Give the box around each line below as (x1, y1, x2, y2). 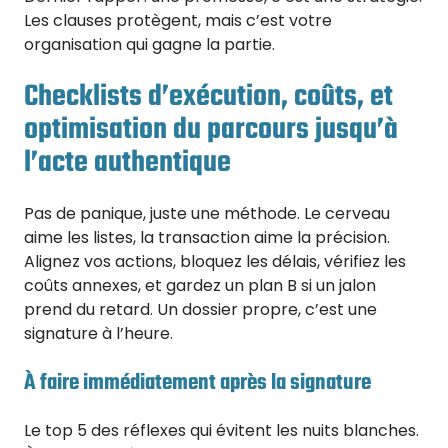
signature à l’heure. (24, 322, 173, 346)
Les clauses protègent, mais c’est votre (24, 8, 332, 32)
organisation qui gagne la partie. (24, 32, 275, 56)
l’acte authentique (24, 139, 231, 186)
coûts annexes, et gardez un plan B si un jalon (24, 274, 376, 298)
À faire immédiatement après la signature (24, 366, 371, 401)
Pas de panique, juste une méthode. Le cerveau (24, 202, 390, 226)
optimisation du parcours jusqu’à (24, 106, 398, 153)
